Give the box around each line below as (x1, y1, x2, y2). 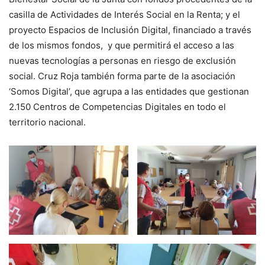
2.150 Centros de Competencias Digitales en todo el (9, 101, 226, 112)
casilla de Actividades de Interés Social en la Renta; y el (9, 9, 240, 20)
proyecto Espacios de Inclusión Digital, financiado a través (9, 24, 251, 35)
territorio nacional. (9, 117, 86, 128)
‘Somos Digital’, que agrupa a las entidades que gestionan (9, 86, 249, 97)
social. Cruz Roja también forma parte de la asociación (9, 70, 235, 82)
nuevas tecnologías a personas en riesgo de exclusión (9, 55, 236, 66)
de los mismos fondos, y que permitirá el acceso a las (9, 40, 234, 51)
